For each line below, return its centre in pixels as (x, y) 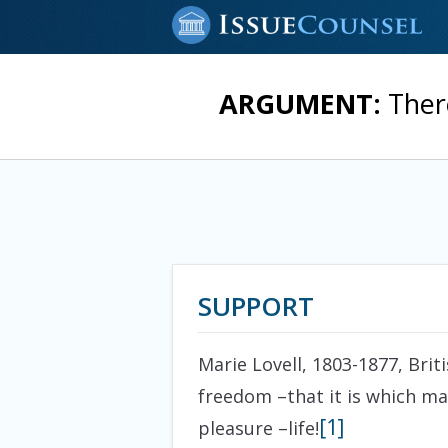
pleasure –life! (258, 428)
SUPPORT (256, 306)
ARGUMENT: (303, 103)
